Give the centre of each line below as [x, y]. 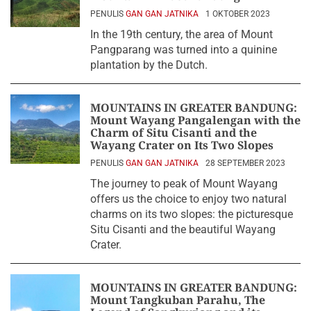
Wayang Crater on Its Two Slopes [182, 145]
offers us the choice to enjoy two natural [188, 199]
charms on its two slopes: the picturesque [192, 214]
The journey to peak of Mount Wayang [184, 184]
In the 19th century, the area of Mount [182, 34]
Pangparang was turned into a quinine [184, 50]
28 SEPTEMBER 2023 [245, 163]
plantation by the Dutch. [149, 65]
